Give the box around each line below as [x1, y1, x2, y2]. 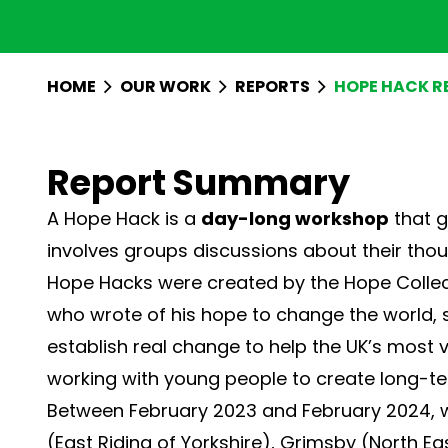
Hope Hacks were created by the [47, 269, 344, 295]
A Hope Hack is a [47, 205, 201, 231]
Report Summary [47, 157, 350, 207]
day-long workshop [201, 205, 389, 231]
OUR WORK [120, 74, 214, 98]
